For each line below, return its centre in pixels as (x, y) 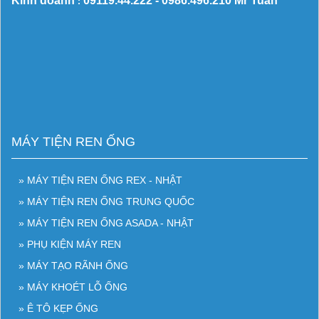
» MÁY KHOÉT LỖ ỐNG (73, 287)
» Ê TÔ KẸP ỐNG (58, 309)
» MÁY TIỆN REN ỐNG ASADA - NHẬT (106, 223)
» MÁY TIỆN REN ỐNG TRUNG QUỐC (106, 202)
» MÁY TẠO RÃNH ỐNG (73, 266)
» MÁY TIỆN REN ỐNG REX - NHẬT (100, 181)
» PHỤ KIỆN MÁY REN (70, 245)
